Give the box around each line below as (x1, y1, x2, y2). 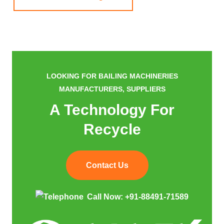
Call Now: (87, 192, 125, 201)
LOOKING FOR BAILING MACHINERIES (46, 72, 178, 80)
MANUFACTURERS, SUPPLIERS (58, 85, 165, 93)
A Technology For (49, 101, 174, 118)
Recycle (83, 121, 141, 138)
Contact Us (85, 160, 128, 169)
